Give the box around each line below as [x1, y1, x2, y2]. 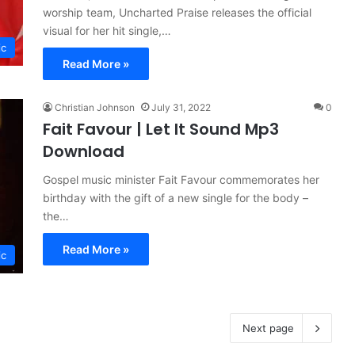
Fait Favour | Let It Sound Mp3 [43, 118, 279, 140]
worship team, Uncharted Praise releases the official [43, 6, 311, 19]
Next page [242, 322, 294, 334]
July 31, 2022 [151, 101, 211, 113]
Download [43, 140, 124, 162]
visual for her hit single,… [43, 24, 171, 37]
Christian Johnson [55, 101, 135, 113]
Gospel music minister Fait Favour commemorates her [43, 173, 319, 186]
